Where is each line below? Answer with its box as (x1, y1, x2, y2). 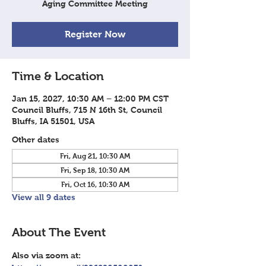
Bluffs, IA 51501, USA (12, 116, 94, 126)
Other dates (12, 135, 59, 144)
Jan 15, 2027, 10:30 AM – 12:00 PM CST (12, 94, 169, 103)
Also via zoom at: (12, 251, 83, 260)
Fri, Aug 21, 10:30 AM (60, 152, 130, 160)
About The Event (12, 226, 106, 239)
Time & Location (12, 69, 104, 83)
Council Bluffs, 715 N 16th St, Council (12, 105, 162, 115)
